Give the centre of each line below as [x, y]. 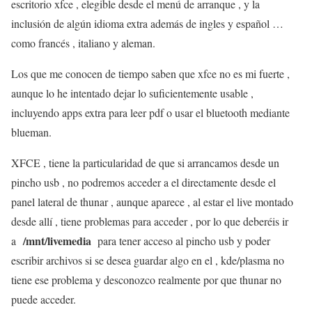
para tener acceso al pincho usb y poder [181, 241]
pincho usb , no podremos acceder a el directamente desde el [143, 182]
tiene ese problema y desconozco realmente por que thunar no [146, 280]
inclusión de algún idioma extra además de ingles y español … [147, 23]
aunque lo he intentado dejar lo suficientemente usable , [132, 93]
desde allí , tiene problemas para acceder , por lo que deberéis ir [150, 221]
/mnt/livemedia [57, 241]
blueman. [31, 132]
